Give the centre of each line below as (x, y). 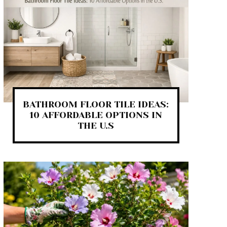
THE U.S (96, 125)
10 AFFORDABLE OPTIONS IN (96, 115)
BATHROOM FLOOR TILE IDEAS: (96, 104)
